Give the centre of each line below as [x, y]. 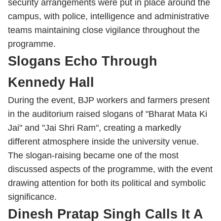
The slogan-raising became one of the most [93, 155]
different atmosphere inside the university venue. [103, 142]
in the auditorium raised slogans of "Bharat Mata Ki [108, 114]
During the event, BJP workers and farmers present [109, 100]
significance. [32, 197]
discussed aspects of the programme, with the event [110, 169]
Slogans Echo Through [83, 61]
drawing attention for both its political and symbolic [107, 183]
